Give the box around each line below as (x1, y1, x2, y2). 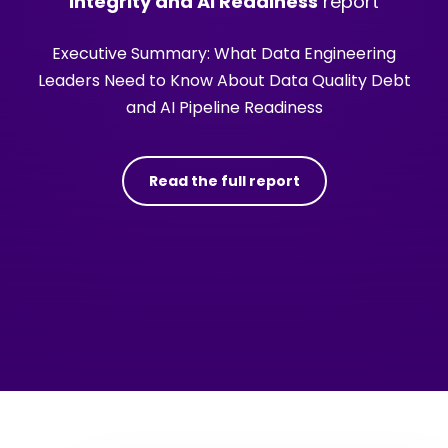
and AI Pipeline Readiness (125, 96, 323, 119)
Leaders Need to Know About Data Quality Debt (37, 69, 411, 92)
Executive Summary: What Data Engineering (52, 42, 396, 65)
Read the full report (148, 171, 300, 191)
